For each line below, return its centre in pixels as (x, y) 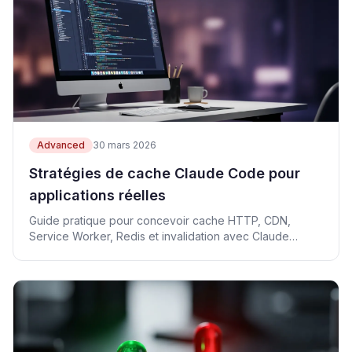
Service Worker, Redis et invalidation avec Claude (159, 236)
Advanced (61, 145)
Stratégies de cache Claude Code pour (165, 173)
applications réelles (97, 195)
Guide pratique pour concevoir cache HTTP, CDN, (160, 220)
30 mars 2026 (125, 145)
